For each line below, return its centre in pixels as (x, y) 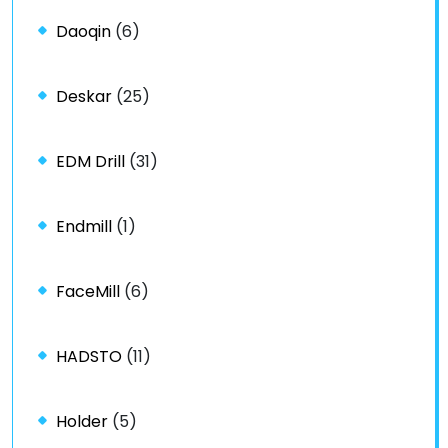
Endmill (84, 226)
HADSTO (89, 356)
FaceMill (88, 291)
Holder (82, 421)
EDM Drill (90, 161)
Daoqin (83, 31)
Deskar (84, 96)
